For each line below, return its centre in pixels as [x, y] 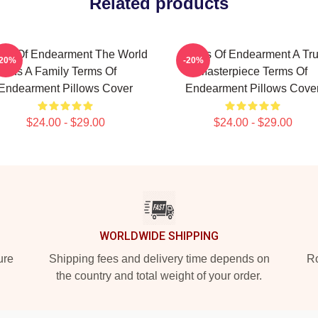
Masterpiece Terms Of [253, 71]
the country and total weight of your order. [159, 276]
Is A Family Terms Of [65, 71]
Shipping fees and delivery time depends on [159, 259]
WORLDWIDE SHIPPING [159, 236]
